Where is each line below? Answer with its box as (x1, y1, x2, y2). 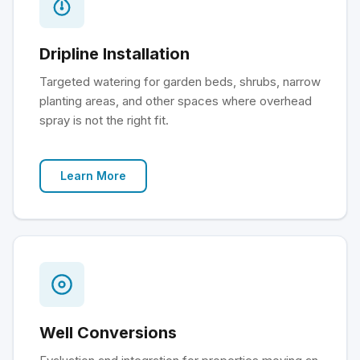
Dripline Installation (39, 44, 190, 63)
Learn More (60, 169, 126, 182)
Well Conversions (39, 323, 177, 342)
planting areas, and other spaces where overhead (39, 93, 312, 108)
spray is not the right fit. (39, 112, 169, 128)
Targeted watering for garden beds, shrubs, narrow (39, 74, 321, 89)
